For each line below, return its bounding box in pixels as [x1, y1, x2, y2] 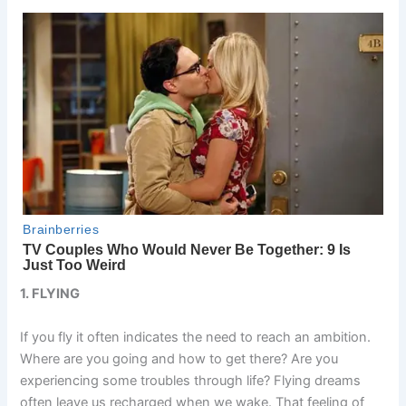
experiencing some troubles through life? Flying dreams [20, 372, 362, 389]
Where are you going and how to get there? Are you [20, 350, 339, 367]
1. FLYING [20, 285, 81, 303]
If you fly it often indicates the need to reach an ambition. [20, 328, 372, 345]
